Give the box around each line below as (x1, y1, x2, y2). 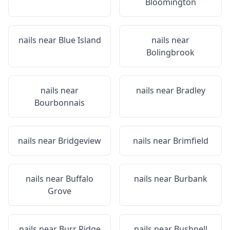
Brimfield (172, 135, 208, 146)
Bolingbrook (146, 47, 195, 58)
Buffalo (66, 173, 93, 184)
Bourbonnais (34, 97, 85, 108)
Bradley (176, 85, 205, 96)
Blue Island (58, 34, 101, 46)
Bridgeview (58, 135, 101, 146)
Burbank (174, 173, 207, 184)
